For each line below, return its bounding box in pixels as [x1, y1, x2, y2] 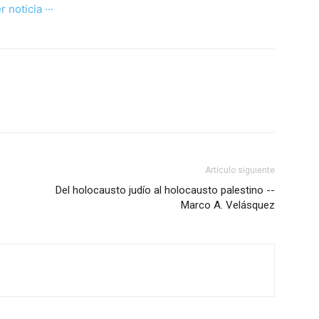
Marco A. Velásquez [181, 199, 275, 211]
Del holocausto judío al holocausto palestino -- [56, 184, 275, 197]
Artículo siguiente [205, 165, 275, 175]
